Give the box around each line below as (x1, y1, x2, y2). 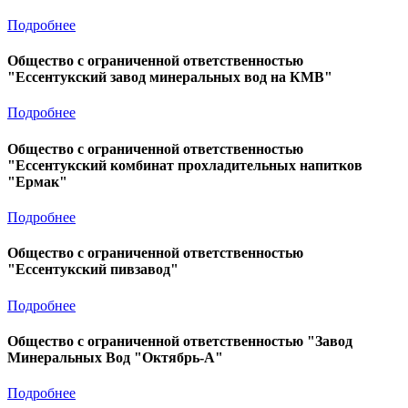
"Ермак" (7, 173, 67, 189)
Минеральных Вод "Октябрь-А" (7, 349, 223, 365)
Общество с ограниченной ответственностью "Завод (7, 332, 352, 349)
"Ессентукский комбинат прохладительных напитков (7, 157, 362, 173)
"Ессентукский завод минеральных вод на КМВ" (7, 69, 332, 86)
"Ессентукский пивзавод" (7, 261, 178, 278)
